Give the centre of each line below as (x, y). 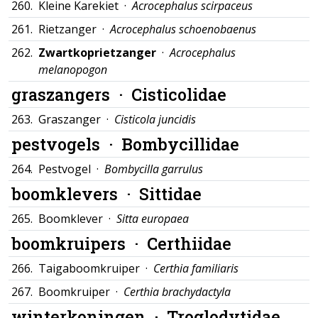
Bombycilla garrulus (154, 169)
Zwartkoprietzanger (97, 53)
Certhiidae (189, 243)
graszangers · (71, 94)
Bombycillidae (180, 144)
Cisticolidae (179, 94)
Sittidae (170, 193)
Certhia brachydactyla (177, 292)
